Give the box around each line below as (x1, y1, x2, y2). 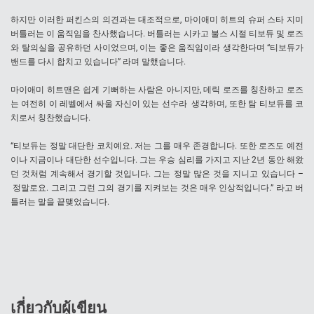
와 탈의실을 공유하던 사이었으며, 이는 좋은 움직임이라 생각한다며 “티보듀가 (11, 43, 303, 53)
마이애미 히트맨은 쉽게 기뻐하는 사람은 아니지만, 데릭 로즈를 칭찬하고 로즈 (11, 85, 303, 95)
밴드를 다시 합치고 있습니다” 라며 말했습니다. (11, 57, 186, 67)
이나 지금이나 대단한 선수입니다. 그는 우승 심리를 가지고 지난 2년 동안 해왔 (11, 155, 303, 165)
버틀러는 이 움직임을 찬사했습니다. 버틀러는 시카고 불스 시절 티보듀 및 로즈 (11, 29, 303, 39)
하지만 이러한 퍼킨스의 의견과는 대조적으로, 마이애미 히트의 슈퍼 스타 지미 (11, 15, 303, 25)
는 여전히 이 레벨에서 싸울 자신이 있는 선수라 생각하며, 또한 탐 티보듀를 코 (11, 99, 303, 109)
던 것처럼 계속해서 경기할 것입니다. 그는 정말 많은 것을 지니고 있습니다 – (11, 169, 303, 179)
